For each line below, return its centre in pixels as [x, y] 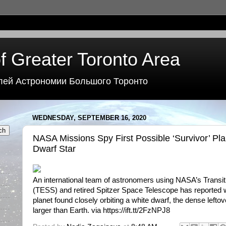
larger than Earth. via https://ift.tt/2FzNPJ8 [101, 210]
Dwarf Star [54, 149]
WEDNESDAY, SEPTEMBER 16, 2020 [89, 118]
